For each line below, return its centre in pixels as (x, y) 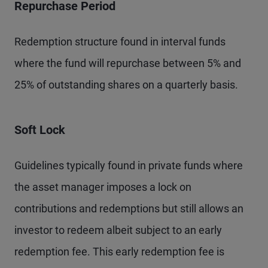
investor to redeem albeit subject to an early (118, 230)
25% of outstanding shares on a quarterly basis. (126, 84)
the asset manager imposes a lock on (103, 187)
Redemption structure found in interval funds (120, 41)
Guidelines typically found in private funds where (129, 165)
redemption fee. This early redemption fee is (119, 251)
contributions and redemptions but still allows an (129, 208)
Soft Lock (40, 130)
